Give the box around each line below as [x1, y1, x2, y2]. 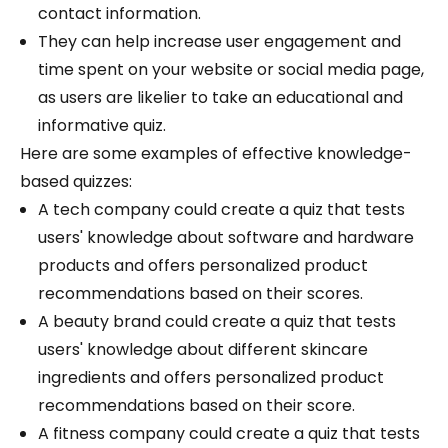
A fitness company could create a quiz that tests [38, 422, 420, 446]
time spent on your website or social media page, [38, 58, 424, 82]
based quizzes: [20, 170, 132, 194]
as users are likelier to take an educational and [38, 86, 403, 110]
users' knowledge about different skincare [38, 338, 368, 362]
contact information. [38, 2, 201, 26]
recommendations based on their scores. [38, 282, 363, 306]
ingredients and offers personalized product [38, 366, 384, 390]
